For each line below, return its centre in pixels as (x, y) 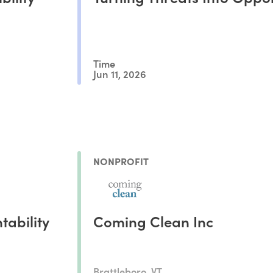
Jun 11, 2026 (119, 74)
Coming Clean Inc (153, 221)
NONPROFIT (121, 161)
